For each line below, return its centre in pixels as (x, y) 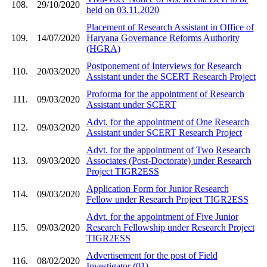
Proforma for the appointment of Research (165, 94)
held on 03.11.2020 (122, 10)
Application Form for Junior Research (157, 188)
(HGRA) (103, 48)
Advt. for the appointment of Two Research (168, 150)
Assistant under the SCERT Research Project (171, 76)
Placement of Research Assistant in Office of (170, 27)
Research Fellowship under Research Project (170, 227)
